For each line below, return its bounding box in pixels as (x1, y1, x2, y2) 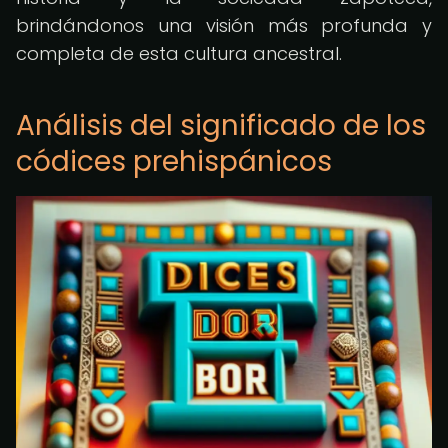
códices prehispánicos (16, 142, 332, 181)
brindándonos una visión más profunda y (16, 13, 432, 38)
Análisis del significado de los (16, 106, 426, 145)
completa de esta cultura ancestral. (16, 41, 342, 66)
